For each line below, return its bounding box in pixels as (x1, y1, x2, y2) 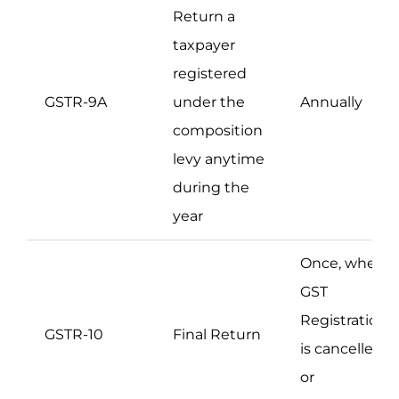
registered (173, 65, 247, 83)
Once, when (300, 255, 386, 273)
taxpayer (173, 37, 235, 54)
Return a (173, 8, 235, 26)
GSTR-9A (45, 94, 107, 111)
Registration (300, 312, 387, 330)
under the (173, 94, 245, 111)
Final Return (173, 326, 261, 344)
